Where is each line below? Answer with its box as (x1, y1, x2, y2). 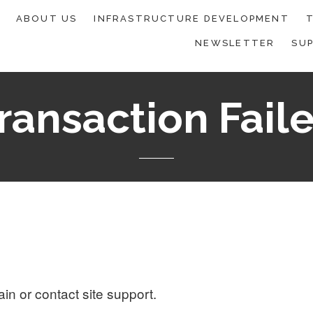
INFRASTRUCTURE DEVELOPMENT (94, 13, 289, 24)
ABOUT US (15, 13, 78, 24)
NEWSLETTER (195, 37, 275, 48)
